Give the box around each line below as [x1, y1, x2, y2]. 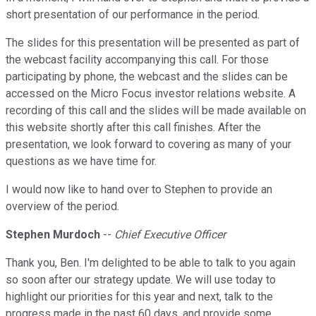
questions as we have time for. [6, 154, 157, 169]
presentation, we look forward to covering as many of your [6, 138, 291, 152]
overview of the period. [6, 200, 119, 214]
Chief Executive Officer [114, 228, 226, 242]
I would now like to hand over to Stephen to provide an [6, 183, 272, 197]
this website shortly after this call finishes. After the [6, 121, 261, 135]
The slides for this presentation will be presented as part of [6, 36, 300, 50]
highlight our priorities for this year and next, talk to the [6, 290, 273, 304]
